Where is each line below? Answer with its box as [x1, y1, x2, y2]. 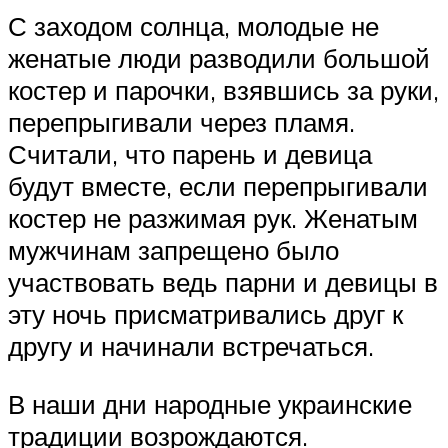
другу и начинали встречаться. [8, 329, 381, 362]
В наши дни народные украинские [8, 387, 412, 420]
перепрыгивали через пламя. [8, 105, 355, 138]
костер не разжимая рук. [8, 201, 304, 234]
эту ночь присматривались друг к [8, 297, 403, 330]
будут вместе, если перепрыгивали [8, 169, 428, 202]
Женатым [304, 201, 418, 234]
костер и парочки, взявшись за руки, [8, 73, 439, 106]
